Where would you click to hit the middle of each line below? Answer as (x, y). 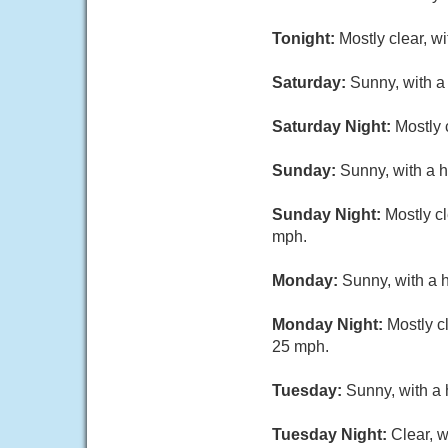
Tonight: (305, 38)
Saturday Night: (333, 126)
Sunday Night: (328, 214)
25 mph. (300, 346)
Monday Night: (329, 324)
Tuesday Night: (331, 434)
